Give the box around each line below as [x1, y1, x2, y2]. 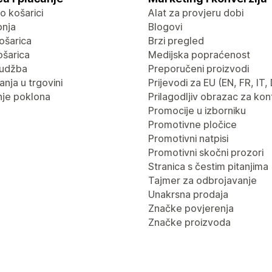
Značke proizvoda [148, 216, 231, 228]
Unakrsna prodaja [148, 188, 228, 200]
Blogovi [148, 21, 182, 33]
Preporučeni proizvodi [148, 63, 249, 75]
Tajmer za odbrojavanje [148, 174, 257, 186]
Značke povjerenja [148, 202, 234, 214]
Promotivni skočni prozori [148, 146, 263, 158]
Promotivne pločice [148, 118, 237, 131]
